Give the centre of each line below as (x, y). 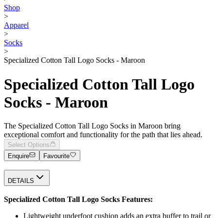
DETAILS (21, 181)
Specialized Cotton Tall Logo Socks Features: (78, 200)
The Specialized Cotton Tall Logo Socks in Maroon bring (92, 126)
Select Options (29, 145)
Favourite (57, 156)
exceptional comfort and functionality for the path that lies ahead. (103, 135)
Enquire (18, 156)
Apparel (16, 25)
